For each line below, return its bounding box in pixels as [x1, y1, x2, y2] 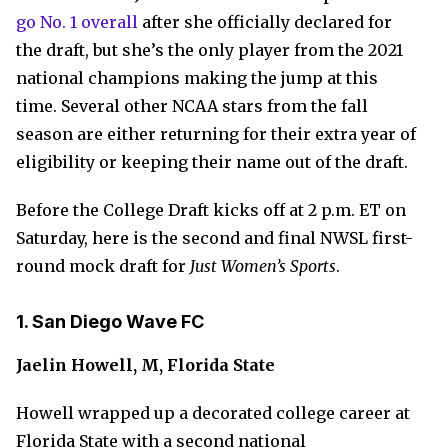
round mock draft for [16, 256, 190, 276]
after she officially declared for [138, 12, 392, 32]
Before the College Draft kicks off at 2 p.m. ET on [16, 200, 406, 220]
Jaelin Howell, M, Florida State [16, 355, 275, 375]
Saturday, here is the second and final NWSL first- [16, 228, 413, 248]
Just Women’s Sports [190, 256, 336, 276]
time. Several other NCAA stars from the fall [16, 96, 368, 116]
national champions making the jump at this [16, 68, 378, 88]
